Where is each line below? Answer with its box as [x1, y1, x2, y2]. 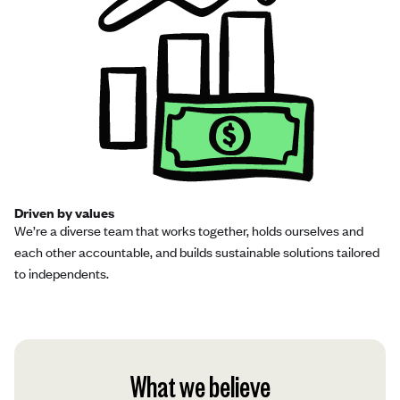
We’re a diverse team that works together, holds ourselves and [14, 221, 363, 239]
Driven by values [14, 203, 114, 221]
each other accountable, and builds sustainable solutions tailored [14, 242, 379, 261]
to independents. [14, 263, 109, 282]
